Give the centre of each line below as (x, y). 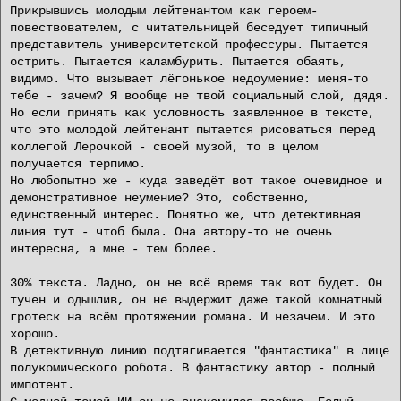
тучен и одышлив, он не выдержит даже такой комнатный (196, 300)
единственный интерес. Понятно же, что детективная (185, 215)
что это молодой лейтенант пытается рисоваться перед (192, 130)
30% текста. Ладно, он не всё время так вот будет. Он (196, 283)
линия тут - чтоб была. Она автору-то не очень (171, 232)
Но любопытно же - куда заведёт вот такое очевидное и (196, 181)
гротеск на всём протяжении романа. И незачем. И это (192, 317)
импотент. (42, 385)
